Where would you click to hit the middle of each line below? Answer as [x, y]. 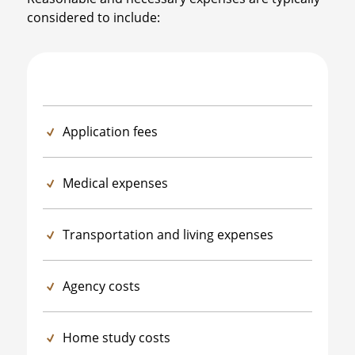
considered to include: [93, 17]
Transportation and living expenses [168, 234]
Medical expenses [115, 183]
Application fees [110, 131]
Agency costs [101, 286]
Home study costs [116, 337]
